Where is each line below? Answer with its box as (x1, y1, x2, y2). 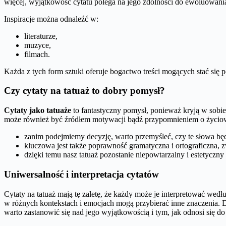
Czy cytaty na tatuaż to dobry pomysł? (4, 85, 165, 96)
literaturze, (24, 31, 58, 40)
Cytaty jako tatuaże (4, 106, 71, 115)
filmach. (24, 49, 50, 59)
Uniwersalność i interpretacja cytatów (4, 168, 159, 180)
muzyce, (24, 40, 51, 49)
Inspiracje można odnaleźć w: (4, 14, 98, 23)
